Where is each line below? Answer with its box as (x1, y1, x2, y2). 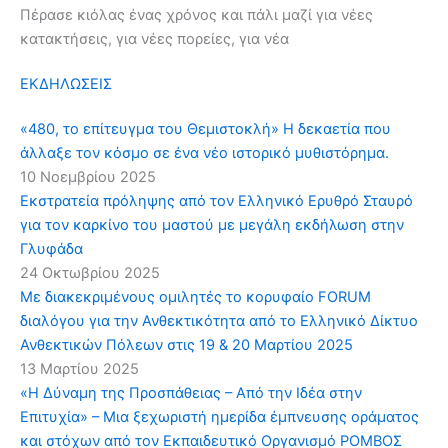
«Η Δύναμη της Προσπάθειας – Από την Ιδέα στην (20, 383, 362, 402)
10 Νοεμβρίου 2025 (20, 167, 156, 186)
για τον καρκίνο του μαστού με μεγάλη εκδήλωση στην (20, 215, 404, 234)
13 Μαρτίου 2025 (20, 359, 139, 378)
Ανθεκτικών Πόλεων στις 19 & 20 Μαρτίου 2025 (20, 335, 353, 354)
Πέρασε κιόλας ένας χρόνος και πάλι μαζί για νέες (20, 6, 373, 25)
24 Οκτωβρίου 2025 (20, 263, 160, 282)
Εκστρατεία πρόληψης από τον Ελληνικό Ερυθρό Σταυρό (20, 191, 413, 210)
